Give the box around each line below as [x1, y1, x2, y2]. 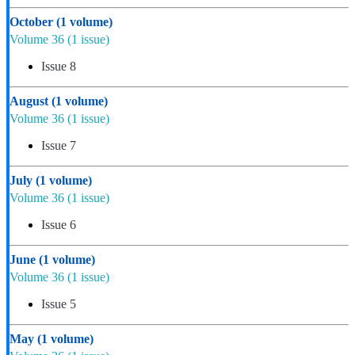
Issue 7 [41, 138, 76, 152]
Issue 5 [41, 296, 76, 311]
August [10, 94, 52, 108]
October [10, 14, 56, 29]
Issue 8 [41, 59, 76, 73]
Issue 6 [41, 217, 76, 231]
